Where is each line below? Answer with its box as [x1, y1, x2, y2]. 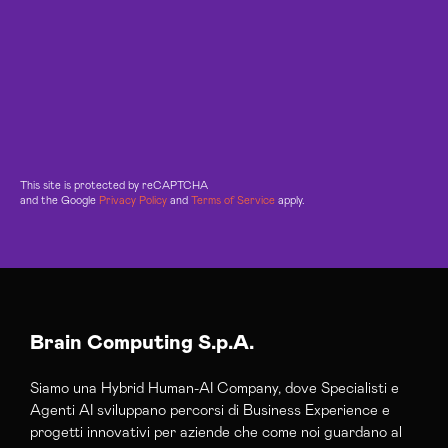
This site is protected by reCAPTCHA [20, 179, 208, 191]
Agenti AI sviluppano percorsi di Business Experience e [30, 402, 390, 418]
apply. [275, 194, 305, 206]
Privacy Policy [99, 194, 167, 206]
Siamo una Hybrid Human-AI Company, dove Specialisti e [30, 380, 399, 396]
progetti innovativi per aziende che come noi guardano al [30, 424, 402, 440]
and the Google [20, 194, 99, 206]
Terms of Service [191, 194, 275, 206]
